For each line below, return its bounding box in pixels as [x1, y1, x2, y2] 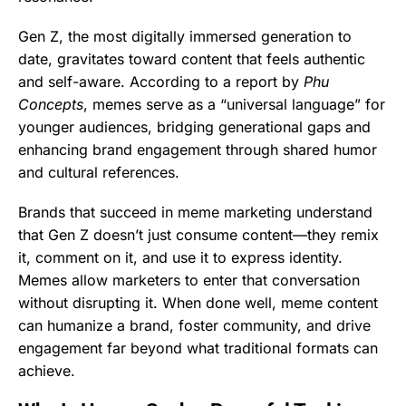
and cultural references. [18, 162, 179, 181]
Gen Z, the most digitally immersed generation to [18, 26, 352, 45]
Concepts [18, 94, 83, 113]
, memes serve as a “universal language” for [83, 94, 385, 113]
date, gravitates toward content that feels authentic [18, 49, 365, 68]
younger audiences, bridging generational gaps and [18, 117, 371, 136]
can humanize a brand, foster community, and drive [18, 316, 371, 335]
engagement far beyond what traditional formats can [18, 339, 378, 358]
